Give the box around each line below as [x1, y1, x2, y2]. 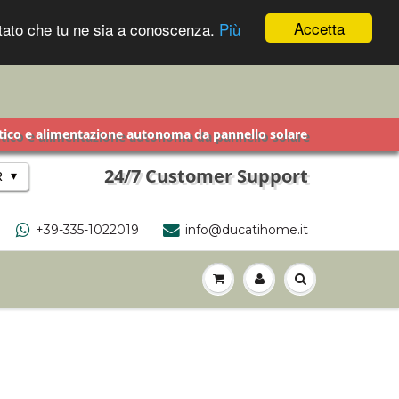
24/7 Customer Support [104, 164, 308, 188]
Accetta [293, 17, 345, 39]
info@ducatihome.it [185, 222, 308, 238]
